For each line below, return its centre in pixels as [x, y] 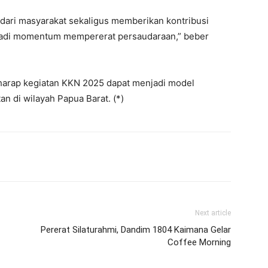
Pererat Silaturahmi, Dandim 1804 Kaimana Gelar [136, 230]
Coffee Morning [199, 242]
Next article [213, 213]
